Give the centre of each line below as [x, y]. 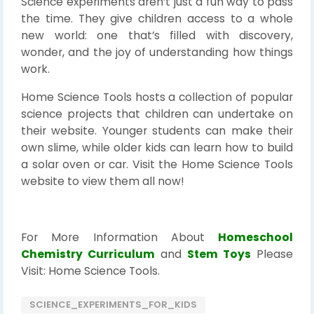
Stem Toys [219, 254]
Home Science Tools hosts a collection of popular [157, 97]
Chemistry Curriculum [88, 254]
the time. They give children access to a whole [157, 19]
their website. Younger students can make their [157, 131]
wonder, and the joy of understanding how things [157, 52]
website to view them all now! [103, 181]
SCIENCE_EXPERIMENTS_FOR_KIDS [113, 305]
